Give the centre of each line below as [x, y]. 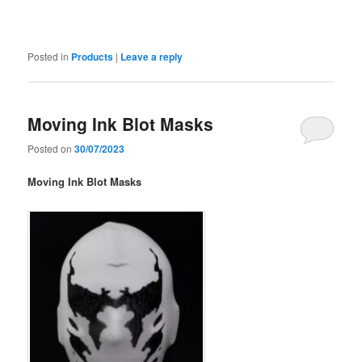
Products [93, 57]
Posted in [48, 57]
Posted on [51, 148]
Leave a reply [152, 57]
